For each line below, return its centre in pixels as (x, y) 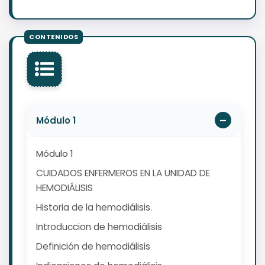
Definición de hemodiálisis (93, 247)
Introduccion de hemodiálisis (99, 227)
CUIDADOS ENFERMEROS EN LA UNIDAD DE (123, 173)
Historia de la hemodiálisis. (94, 208)
